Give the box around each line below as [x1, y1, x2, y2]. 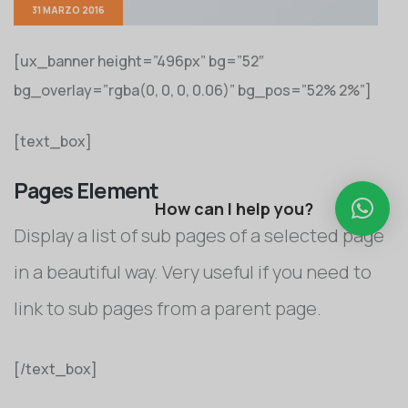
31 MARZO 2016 [32, 4, 105, 16]
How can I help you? [155, 198, 313, 220]
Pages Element [14, 176, 158, 205]
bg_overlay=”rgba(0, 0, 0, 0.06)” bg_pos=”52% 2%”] [14, 80, 372, 100]
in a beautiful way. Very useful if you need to [14, 260, 372, 284]
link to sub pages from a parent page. [14, 296, 321, 321]
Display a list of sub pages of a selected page [14, 223, 384, 248]
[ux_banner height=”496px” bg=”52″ [14, 51, 264, 71]
